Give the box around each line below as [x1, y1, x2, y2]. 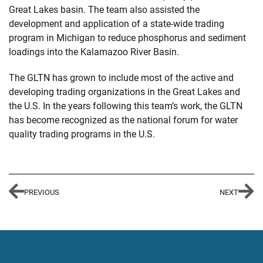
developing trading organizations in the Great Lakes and [9, 86, 240, 97]
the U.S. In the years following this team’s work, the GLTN [9, 100, 242, 112]
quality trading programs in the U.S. [9, 129, 155, 140]
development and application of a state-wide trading [9, 18, 224, 29]
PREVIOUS [24, 187, 59, 197]
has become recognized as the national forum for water [9, 114, 238, 126]
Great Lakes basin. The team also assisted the [9, 4, 200, 15]
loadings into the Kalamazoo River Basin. [9, 46, 179, 58]
